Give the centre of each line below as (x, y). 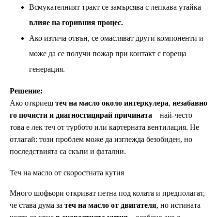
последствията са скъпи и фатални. (68, 152)
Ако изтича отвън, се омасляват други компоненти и (116, 38)
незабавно (190, 103)
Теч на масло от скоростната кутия (67, 173)
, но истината (178, 205)
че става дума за (37, 205)
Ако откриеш (32, 103)
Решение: (26, 91)
